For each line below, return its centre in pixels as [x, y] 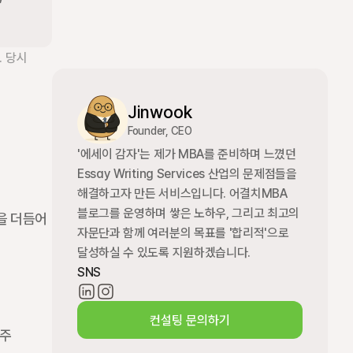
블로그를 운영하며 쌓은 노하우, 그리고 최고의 [189, 213]
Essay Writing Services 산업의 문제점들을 [187, 174]
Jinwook [160, 111]
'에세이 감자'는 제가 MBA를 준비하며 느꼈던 [187, 154]
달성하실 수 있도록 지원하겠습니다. [164, 253]
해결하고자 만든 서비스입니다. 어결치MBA [182, 193]
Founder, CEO [160, 130]
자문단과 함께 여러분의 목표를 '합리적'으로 [183, 233]
